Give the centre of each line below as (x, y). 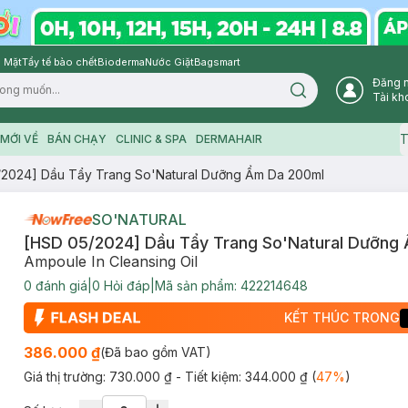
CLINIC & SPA (151, 139)
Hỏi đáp (125, 286)
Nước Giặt (169, 62)
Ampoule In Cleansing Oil (110, 261)
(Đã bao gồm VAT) (155, 352)
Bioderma (121, 62)
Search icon (329, 95)
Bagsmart (217, 62)
